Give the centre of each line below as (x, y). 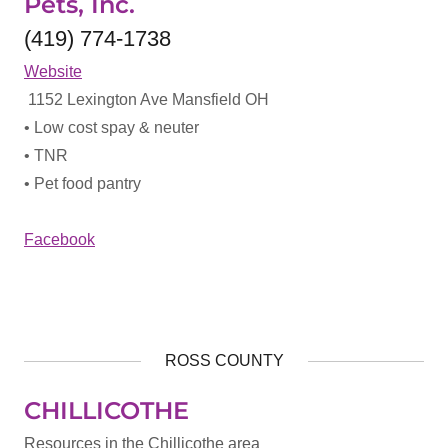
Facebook (59, 239)
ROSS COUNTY (224, 360)
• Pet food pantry (82, 183)
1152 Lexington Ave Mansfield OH (148, 99)
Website (53, 71)
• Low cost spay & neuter (111, 127)
